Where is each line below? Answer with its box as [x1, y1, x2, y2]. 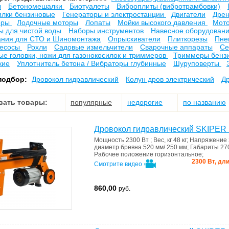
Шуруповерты [173, 59, 221, 67]
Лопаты [85, 18, 110, 27]
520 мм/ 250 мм [143, 144, 187, 151]
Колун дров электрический [126, 75, 214, 83]
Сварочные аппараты [140, 43, 213, 51]
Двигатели [171, 10, 205, 18]
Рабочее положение [94, 151, 155, 158]
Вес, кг [153, 136, 173, 144]
